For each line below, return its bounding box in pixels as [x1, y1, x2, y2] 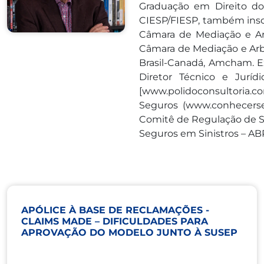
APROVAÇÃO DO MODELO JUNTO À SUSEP [21, 227, 237, 238]
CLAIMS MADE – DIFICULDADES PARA [21, 216, 208, 227]
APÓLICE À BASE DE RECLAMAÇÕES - [21, 204, 209, 216]
